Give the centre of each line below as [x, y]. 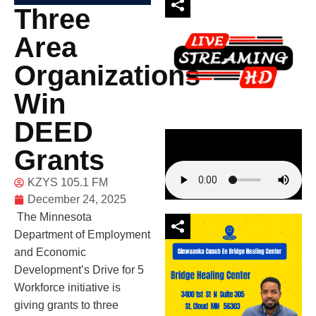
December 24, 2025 [77, 199]
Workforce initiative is [67, 287]
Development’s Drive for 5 [79, 269]
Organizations [107, 75]
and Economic [50, 252]
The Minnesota [53, 217]
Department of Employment [82, 234]
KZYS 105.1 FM [68, 182]
